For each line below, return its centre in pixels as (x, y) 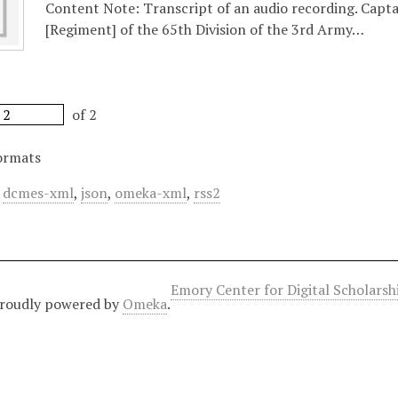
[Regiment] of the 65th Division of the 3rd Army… (205, 29)
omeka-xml (151, 193)
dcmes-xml (39, 193)
